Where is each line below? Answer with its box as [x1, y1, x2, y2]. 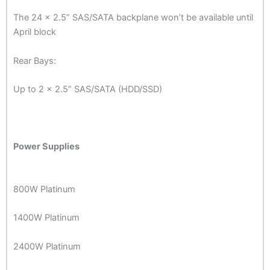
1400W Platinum [13, 212, 80, 224]
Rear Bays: [13, 55, 56, 66]
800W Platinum [13, 183, 75, 195]
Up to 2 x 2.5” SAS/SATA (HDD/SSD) [13, 83, 162, 95]
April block [13, 27, 56, 38]
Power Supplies [13, 140, 80, 152]
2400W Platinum [13, 240, 81, 252]
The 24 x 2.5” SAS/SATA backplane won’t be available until [13, 12, 253, 24]
